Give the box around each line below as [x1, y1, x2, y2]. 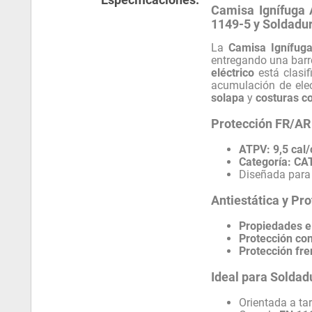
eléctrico [211, 65, 255, 79]
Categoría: [239, 155, 292, 169]
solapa [211, 91, 245, 104]
